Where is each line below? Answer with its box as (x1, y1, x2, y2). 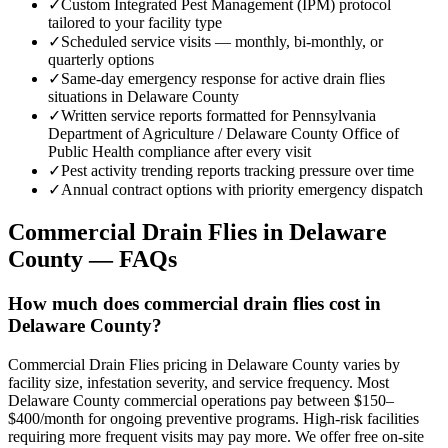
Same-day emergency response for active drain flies (61, 70, 385, 88)
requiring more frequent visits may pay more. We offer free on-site (8, 427, 424, 445)
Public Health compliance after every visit (48, 143, 311, 161)
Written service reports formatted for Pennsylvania (61, 107, 376, 125)
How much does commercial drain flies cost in (8, 293, 381, 315)
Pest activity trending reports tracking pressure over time (61, 162, 414, 180)
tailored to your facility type (48, 14, 222, 32)
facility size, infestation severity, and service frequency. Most (8, 373, 389, 391)
